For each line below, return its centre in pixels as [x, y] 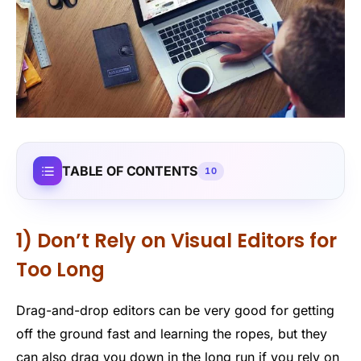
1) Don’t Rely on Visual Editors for [176, 240]
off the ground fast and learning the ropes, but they [172, 333]
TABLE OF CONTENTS [130, 170]
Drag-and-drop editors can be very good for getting [175, 310]
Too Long [60, 269]
